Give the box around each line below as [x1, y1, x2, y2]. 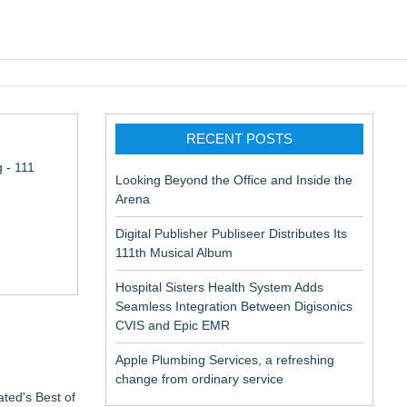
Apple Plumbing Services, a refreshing [115, 352, 334, 367]
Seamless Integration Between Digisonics [115, 299, 352, 313]
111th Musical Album [115, 245, 233, 260]
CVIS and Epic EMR [115, 318, 230, 333]
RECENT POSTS [186, 131, 293, 146]
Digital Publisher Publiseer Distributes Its [115, 226, 347, 241]
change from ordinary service [115, 372, 283, 386]
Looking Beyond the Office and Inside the [115, 173, 352, 187]
